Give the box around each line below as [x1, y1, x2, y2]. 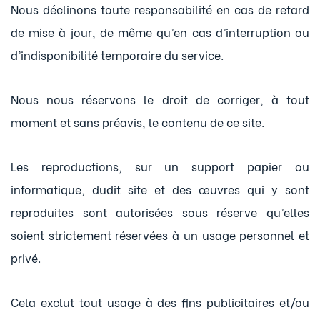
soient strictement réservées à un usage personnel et [11, 226, 309, 243]
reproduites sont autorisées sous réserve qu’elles [11, 204, 309, 220]
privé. [11, 249, 41, 266]
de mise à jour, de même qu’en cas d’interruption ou [11, 24, 309, 40]
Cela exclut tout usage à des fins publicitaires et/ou [11, 294, 309, 310]
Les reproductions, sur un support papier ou [11, 158, 309, 174]
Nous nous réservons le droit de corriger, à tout [11, 91, 309, 107]
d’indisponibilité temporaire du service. [11, 46, 224, 63]
